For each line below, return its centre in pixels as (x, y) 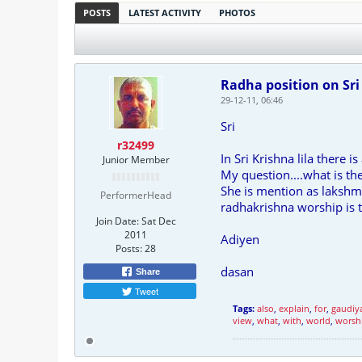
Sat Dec (158, 221)
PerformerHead (136, 195)
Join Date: (117, 221)
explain (294, 308)
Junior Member (136, 160)
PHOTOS (237, 13)
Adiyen (240, 239)
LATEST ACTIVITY (165, 13)
